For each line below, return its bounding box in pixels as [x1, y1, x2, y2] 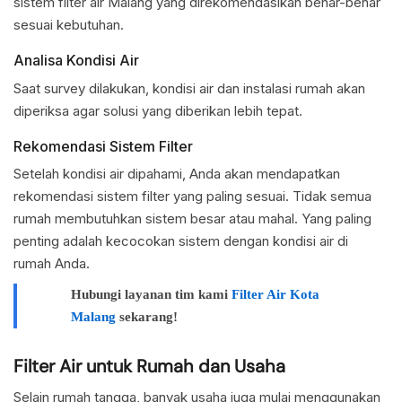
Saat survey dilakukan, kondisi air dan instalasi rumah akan [13, 79, 365, 97]
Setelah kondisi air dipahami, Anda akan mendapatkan [13, 165, 340, 183]
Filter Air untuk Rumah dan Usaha [13, 354, 285, 379]
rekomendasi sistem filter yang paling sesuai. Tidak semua [13, 188, 371, 205]
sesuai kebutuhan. [13, 16, 124, 34]
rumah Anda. [13, 255, 90, 273]
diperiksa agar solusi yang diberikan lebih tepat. [13, 101, 302, 119]
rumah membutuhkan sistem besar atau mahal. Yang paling [13, 210, 371, 228]
